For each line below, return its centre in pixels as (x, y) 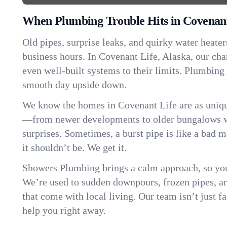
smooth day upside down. (74, 85)
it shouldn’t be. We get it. (74, 147)
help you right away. (64, 210)
